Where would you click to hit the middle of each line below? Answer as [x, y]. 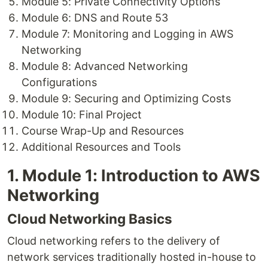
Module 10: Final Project [82, 115]
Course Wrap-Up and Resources [103, 131]
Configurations [59, 82]
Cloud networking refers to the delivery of [114, 241]
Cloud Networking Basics [90, 219]
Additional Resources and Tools [101, 147]
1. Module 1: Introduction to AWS [134, 176]
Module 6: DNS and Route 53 [95, 18]
